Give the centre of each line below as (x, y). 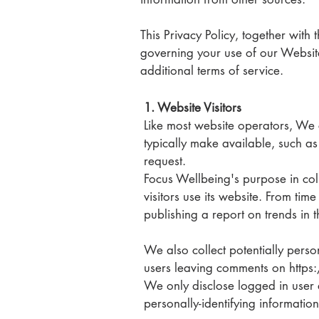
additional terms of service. (212, 70)
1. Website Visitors (193, 108)
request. (167, 161)
